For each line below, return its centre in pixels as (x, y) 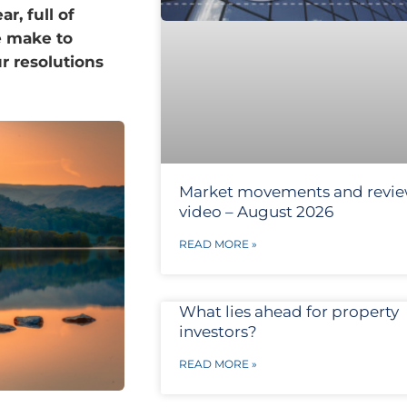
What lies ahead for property (288, 312)
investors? (218, 332)
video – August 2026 (256, 212)
